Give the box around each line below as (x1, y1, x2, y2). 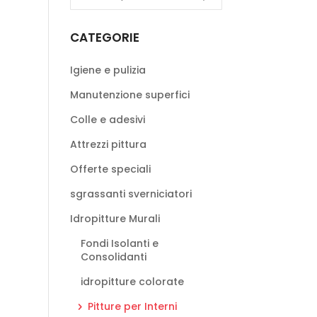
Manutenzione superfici (69, 88, 190, 102)
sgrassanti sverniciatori (69, 187, 192, 201)
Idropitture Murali (69, 212, 160, 226)
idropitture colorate (80, 275, 184, 289)
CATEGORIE (69, 29, 139, 46)
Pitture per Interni (87, 299, 177, 313)
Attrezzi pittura (69, 137, 146, 151)
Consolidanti (80, 250, 146, 264)
